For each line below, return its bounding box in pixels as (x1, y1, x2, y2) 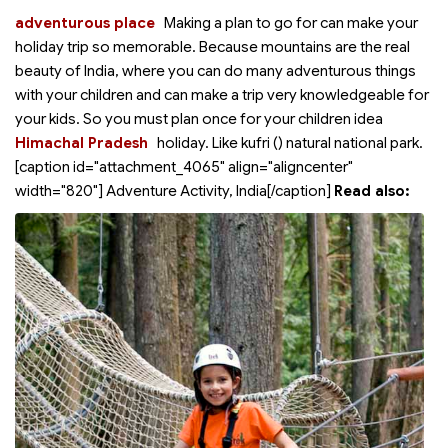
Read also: (334, 182, 414, 200)
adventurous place (15, 14, 155, 32)
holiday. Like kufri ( (157, 134, 278, 152)
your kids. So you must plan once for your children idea (15, 110, 383, 128)
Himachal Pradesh (15, 134, 148, 152)
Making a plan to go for (164, 14, 320, 32)
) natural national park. (278, 134, 423, 152)
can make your (320, 14, 418, 32)
